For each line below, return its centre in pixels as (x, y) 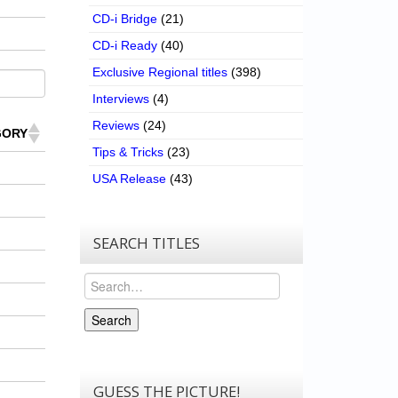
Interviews (121, 99)
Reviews (116, 126)
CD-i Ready (125, 46)
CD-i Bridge (125, 19)
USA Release (130, 179)
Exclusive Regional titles (160, 72)
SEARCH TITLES (147, 243)
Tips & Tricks (128, 152)
